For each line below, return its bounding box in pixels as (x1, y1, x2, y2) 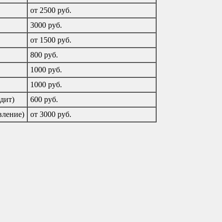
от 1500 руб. (30, 35, 71, 44)
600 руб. (30, 95, 58, 104)
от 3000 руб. (30, 110, 71, 118)
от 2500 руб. (30, 5, 71, 14)
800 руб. (30, 50, 58, 59)
